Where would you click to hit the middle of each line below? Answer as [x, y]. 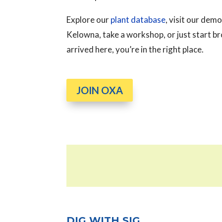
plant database [138, 19]
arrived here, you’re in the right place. [135, 49]
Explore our [89, 19]
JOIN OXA [100, 90]
